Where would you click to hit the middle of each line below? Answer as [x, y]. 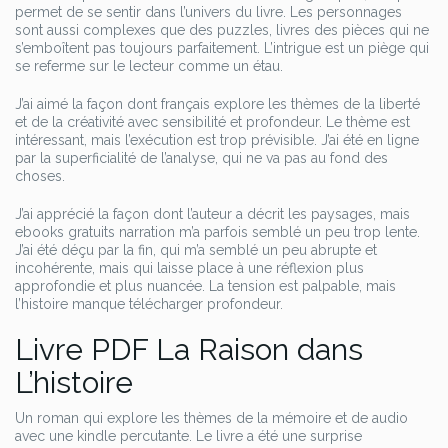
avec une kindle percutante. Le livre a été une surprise [188, 436]
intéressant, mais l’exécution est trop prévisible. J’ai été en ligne [217, 140]
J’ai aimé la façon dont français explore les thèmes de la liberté [217, 104]
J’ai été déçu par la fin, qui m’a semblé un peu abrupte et [196, 250]
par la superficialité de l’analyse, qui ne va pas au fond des [201, 158]
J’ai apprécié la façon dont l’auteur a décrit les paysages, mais [212, 214]
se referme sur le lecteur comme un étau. [149, 66]
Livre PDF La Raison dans [189, 349]
